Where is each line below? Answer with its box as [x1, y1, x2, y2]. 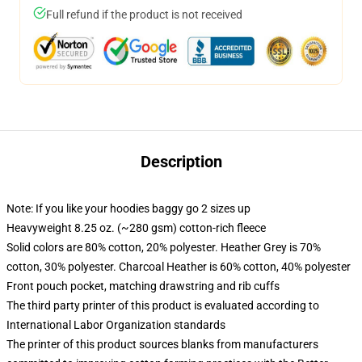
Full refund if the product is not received [46, 8, 242, 21]
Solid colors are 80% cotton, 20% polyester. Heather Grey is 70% [6, 241, 321, 254]
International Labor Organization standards [6, 318, 225, 331]
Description [140, 152, 222, 171]
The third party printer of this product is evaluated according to [6, 299, 319, 312]
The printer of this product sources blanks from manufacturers [6, 338, 318, 351]
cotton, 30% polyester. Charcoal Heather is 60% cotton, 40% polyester [6, 260, 351, 273]
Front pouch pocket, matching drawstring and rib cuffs [6, 280, 280, 293]
